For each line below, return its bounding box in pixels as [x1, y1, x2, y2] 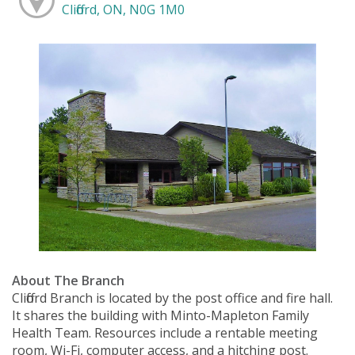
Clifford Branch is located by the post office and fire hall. [12, 289, 333, 307]
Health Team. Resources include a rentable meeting [12, 324, 318, 342]
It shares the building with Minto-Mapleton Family [12, 307, 309, 325]
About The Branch [12, 272, 124, 290]
